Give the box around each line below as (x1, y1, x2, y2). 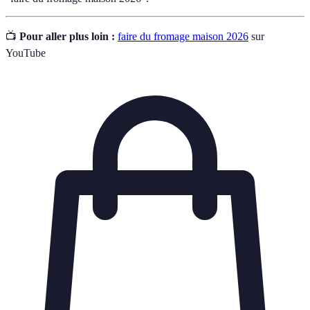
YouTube (6, 47, 46, 60)
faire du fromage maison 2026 (118, 30, 248, 43)
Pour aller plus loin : (19, 30, 115, 43)
